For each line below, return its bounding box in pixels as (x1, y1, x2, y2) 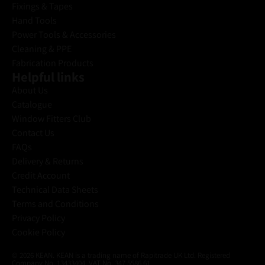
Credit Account (12, 169, 70, 182)
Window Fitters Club (12, 112, 91, 125)
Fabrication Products (12, 57, 93, 70)
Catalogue (12, 98, 52, 111)
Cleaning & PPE (12, 43, 72, 56)
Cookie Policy (12, 226, 65, 239)
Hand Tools (12, 14, 57, 27)
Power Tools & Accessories (12, 28, 116, 41)
